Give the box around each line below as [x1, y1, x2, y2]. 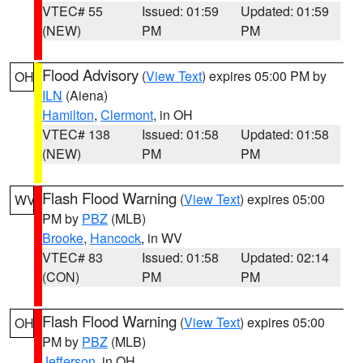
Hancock [90, 228, 141, 247]
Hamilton [42, 105, 94, 124]
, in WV [141, 228, 182, 247]
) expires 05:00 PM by [202, 66, 327, 85]
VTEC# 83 [42, 248, 103, 267]
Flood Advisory [42, 64, 139, 85]
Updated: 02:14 [241, 248, 330, 267]
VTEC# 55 [42, 2, 103, 20]
